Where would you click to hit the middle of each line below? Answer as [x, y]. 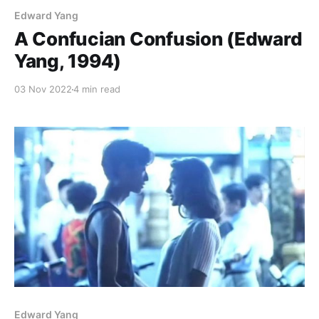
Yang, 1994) [68, 61]
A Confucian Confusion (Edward [158, 39]
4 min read [97, 89]
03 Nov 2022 [43, 89]
